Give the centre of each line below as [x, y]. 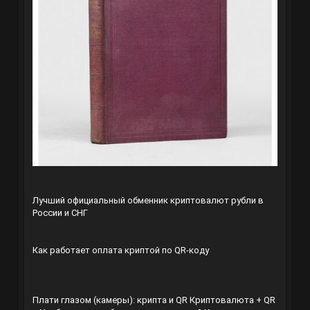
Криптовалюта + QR [232, 300]
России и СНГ [60, 212]
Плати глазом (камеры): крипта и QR [110, 300]
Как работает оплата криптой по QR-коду [120, 250]
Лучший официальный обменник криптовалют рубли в [148, 200]
